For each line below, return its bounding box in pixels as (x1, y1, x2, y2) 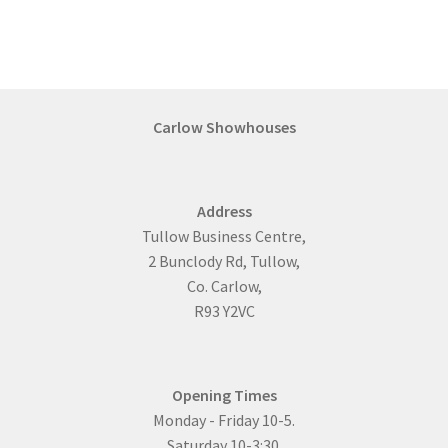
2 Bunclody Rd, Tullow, (148, 250, 300, 271)
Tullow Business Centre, (142, 225, 306, 246)
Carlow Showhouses (152, 116, 296, 137)
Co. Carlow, (186, 275, 262, 296)
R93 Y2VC (193, 300, 255, 321)
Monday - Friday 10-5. (153, 410, 295, 431)
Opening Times (171, 385, 277, 406)
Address (196, 200, 252, 221)
